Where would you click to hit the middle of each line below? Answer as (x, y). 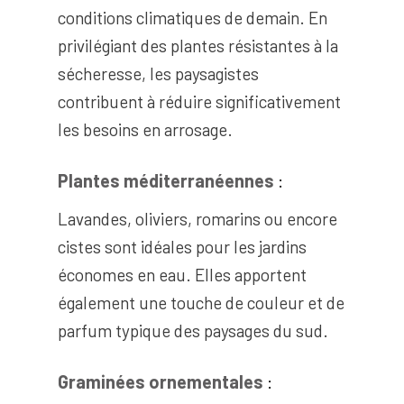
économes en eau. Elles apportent (182, 275)
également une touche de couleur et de (201, 303)
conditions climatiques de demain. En (192, 17)
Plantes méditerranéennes (165, 180)
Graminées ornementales (162, 382)
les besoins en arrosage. (145, 129)
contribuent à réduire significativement (199, 101)
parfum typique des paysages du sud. (193, 331)
